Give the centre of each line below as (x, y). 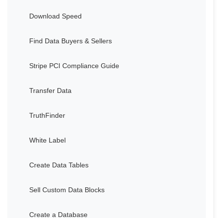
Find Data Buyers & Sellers (71, 41)
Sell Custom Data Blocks (67, 190)
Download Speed (55, 16)
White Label (47, 140)
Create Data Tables (59, 165)
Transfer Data (50, 90)
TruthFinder (47, 115)
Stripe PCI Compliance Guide (74, 65)
